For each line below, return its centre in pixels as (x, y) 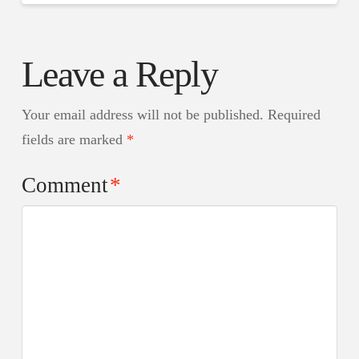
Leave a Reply (119, 75)
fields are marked (74, 139)
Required (294, 114)
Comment (67, 185)
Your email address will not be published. (142, 114)
